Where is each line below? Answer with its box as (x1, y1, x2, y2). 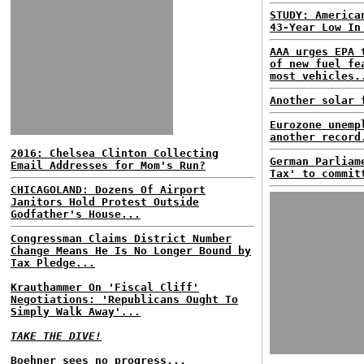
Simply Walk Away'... (11, 305, 141, 318)
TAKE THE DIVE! (11, 330, 102, 342)
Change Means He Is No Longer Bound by (11, 245, 251, 257)
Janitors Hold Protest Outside (11, 196, 199, 208)
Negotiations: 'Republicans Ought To (11, 293, 238, 305)
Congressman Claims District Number (11, 232, 232, 245)
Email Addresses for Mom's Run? (11, 159, 206, 171)
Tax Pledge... (11, 257, 95, 269)
